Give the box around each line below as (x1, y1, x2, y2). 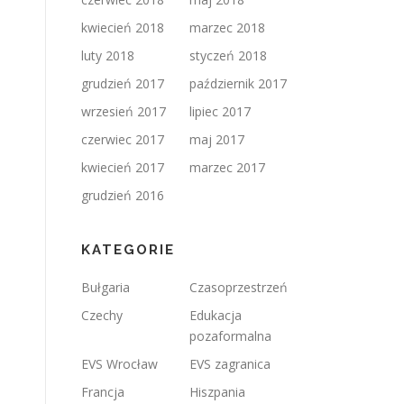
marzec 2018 (189, 19, 265, 36)
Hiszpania (189, 383, 245, 400)
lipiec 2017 (189, 103, 251, 120)
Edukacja (189, 307, 242, 324)
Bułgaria (81, 279, 130, 296)
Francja (81, 383, 124, 400)
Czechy (81, 307, 123, 324)
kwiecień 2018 (81, 19, 164, 36)
